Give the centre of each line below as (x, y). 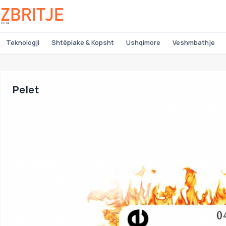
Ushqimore (143, 42)
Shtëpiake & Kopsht (83, 42)
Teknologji (23, 42)
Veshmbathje (194, 42)
